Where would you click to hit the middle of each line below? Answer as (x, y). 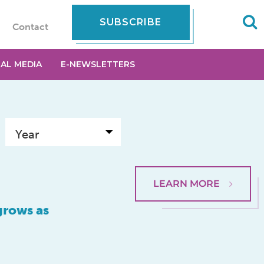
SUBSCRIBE (131, 22)
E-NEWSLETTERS (98, 64)
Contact (30, 27)
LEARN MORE (187, 184)
